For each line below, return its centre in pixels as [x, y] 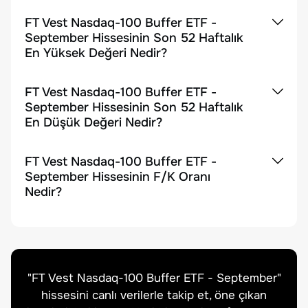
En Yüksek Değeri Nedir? [96, 53]
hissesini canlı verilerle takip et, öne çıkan [154, 295]
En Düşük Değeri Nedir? [93, 122]
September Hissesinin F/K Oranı [118, 177]
